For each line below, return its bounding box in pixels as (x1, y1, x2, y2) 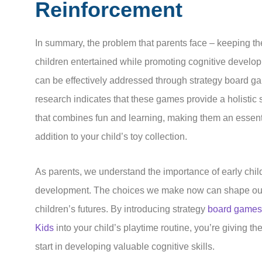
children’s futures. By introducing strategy (35, 204, 208, 214)
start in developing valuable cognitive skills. (35, 241, 215, 251)
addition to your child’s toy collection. (35, 131, 187, 142)
